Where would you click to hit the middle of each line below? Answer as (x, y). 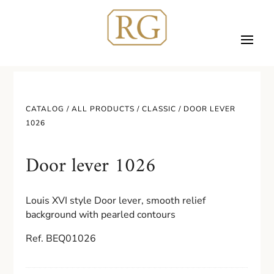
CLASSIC (159, 109)
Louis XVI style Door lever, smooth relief (116, 201)
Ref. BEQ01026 (61, 239)
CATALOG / (49, 109)
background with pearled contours (101, 215)
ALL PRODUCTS (103, 109)
